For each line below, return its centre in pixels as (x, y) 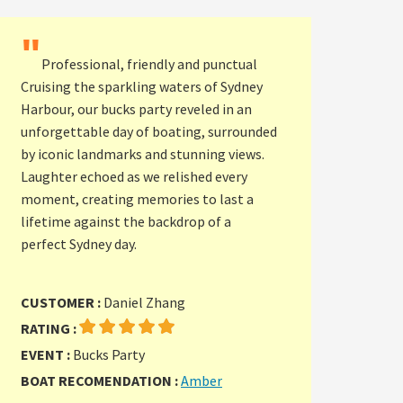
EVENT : (47, 355)
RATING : (50, 329)
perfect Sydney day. (79, 244)
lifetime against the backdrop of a (126, 222)
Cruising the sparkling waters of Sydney (142, 87)
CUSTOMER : (62, 303)
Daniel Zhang (144, 303)
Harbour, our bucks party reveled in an (136, 109)
